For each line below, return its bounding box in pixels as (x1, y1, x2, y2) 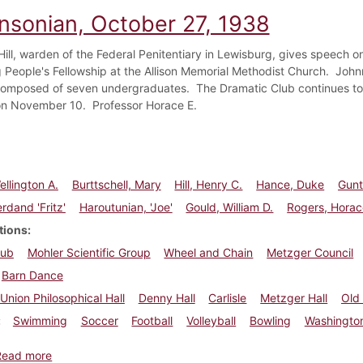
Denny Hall (138, 290, 195, 305)
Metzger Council (267, 245, 354, 259)
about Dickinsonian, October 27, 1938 (51, 347, 251, 361)
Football (131, 313, 173, 327)
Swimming (12, 313, 67, 327)
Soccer (80, 313, 118, 327)
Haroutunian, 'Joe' (79, 199, 173, 214)
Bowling (250, 313, 292, 327)
